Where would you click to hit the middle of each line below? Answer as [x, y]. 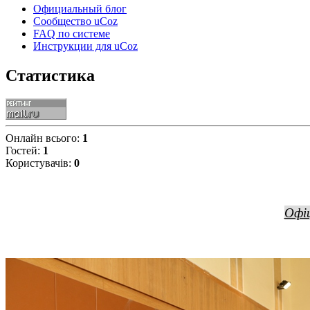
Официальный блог [80, 8]
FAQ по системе [72, 33]
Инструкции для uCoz [85, 46]
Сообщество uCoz [75, 21]
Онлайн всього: [44, 138]
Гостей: [24, 151]
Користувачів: [40, 163]
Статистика [50, 75]
